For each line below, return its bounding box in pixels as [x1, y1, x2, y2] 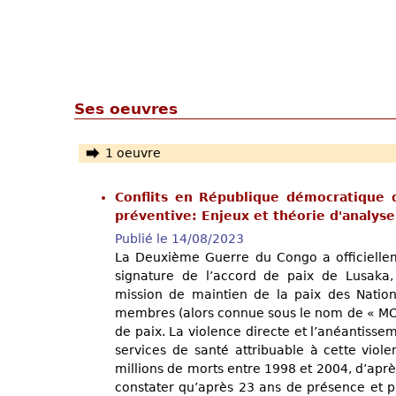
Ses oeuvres [74, 99, 178, 118]
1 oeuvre [104, 146, 161, 161]
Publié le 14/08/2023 [115, 232, 244, 247]
